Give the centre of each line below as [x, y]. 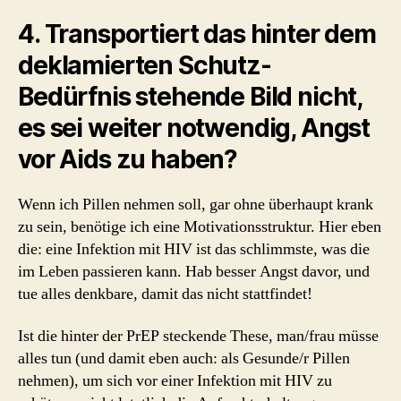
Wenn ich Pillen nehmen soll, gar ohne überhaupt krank [196, 204]
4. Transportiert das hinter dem [197, 34]
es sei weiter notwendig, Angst [194, 128]
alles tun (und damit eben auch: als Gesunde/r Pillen [184, 358]
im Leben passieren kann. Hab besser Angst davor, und [194, 271]
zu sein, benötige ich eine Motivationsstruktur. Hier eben [200, 226]
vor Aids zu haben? [128, 159]
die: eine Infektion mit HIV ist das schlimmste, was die [194, 249]
